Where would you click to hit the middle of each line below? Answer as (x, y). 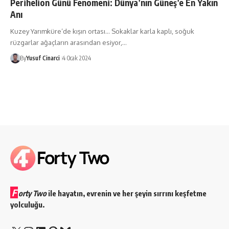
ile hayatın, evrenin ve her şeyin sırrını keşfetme (127, 193)
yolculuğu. (27, 205)
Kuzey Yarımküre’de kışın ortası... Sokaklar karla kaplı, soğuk (102, 31)
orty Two (32, 193)
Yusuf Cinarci (43, 58)
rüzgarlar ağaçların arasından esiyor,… (68, 42)
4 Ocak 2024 (76, 58)
